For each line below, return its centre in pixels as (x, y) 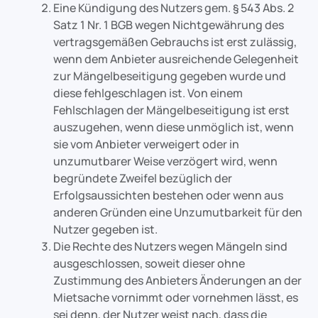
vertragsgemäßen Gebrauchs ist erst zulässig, (175, 42)
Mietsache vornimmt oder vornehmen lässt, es (176, 297)
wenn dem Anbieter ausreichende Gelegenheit (176, 59)
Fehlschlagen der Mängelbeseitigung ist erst (171, 110)
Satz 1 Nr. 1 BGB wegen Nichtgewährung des (169, 25)
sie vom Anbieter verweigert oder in (146, 144)
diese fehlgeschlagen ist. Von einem (148, 93)
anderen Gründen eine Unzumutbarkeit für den (178, 212)
